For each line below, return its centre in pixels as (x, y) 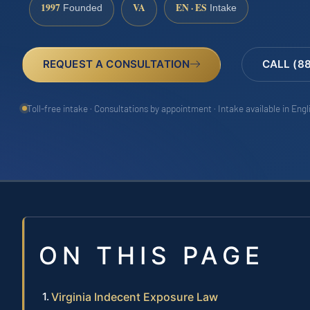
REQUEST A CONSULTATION (116, 64)
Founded (81, 8)
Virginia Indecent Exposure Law (135, 297)
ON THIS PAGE (152, 256)
